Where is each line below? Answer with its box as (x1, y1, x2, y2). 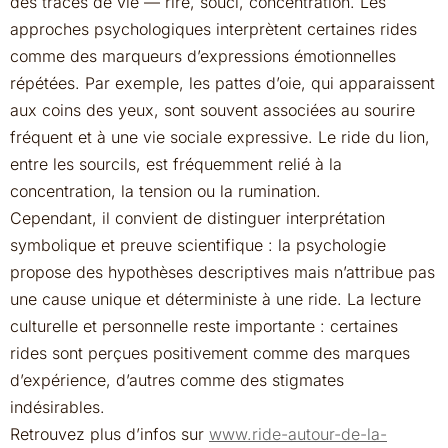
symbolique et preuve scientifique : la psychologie (10, 235, 386, 255)
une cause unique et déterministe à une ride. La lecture (10, 289, 421, 309)
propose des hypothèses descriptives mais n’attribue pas (10, 262, 435, 282)
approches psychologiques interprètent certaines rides (10, 19, 417, 39)
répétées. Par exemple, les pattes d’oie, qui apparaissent (10, 73, 435, 93)
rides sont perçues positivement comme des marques (10, 343, 410, 363)
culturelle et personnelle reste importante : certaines (10, 316, 398, 336)
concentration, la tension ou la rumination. (10, 181, 321, 201)
